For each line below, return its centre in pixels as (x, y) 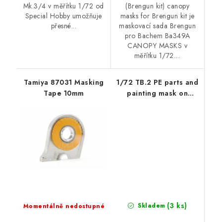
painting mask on (158, 93)
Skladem (150, 206)
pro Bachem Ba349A (158, 35)
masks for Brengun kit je (157, 16)
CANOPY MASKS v (158, 45)
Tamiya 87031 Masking (64, 82)
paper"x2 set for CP (157, 115)
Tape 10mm (64, 93)
